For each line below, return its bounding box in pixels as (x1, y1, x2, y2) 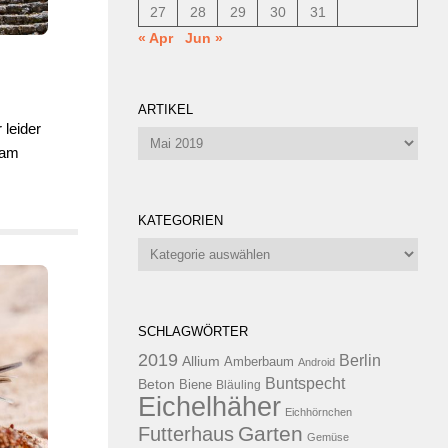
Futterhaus (138, 423, 234, 445)
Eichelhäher (138, 392, 281, 422)
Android (298, 356, 335, 368)
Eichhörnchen (285, 406, 352, 418)
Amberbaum (224, 355, 294, 369)
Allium (182, 353, 220, 369)
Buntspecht (265, 375, 345, 392)
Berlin (339, 351, 381, 369)
